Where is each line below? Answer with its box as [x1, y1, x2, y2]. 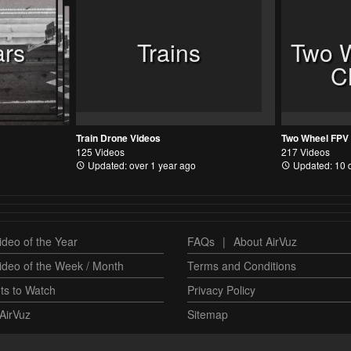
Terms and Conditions [187, 257, 296, 273]
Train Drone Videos [75, 130, 161, 145]
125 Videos [75, 144, 125, 158]
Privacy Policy [187, 281, 255, 298]
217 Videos [281, 144, 331, 158]
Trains [136, 35, 201, 69]
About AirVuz [233, 233, 297, 249]
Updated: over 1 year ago [85, 157, 196, 172]
